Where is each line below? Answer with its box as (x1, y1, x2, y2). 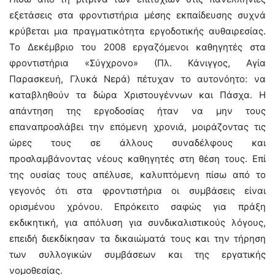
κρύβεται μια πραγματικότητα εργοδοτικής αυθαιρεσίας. (9, 25, 266, 37)
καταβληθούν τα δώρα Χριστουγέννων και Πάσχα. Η (9, 89, 266, 101)
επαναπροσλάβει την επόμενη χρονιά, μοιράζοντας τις (9, 121, 266, 133)
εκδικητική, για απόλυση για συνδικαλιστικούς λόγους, (9, 217, 266, 228)
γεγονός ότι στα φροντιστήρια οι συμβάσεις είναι (9, 185, 266, 196)
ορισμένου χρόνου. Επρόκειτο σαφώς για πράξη (9, 201, 266, 212)
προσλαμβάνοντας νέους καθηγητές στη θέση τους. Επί (9, 153, 266, 165)
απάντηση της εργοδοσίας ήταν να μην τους (9, 105, 266, 117)
